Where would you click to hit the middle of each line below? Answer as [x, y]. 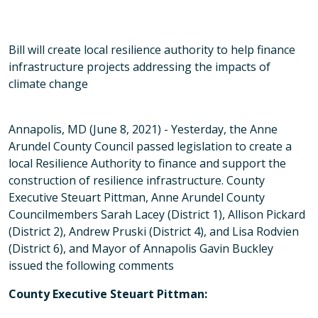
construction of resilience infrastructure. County [137, 180]
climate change [48, 84]
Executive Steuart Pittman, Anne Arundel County [137, 197]
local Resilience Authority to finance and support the [147, 163]
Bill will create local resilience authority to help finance [152, 50]
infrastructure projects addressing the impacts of [139, 67]
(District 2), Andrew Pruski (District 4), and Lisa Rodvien [154, 231]
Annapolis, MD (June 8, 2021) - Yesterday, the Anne [143, 129]
